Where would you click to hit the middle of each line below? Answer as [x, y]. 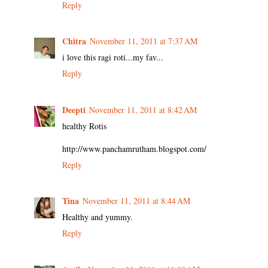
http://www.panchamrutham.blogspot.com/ [134, 148]
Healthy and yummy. [98, 217]
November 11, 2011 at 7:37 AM [144, 41]
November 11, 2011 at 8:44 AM [136, 201]
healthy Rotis [84, 126]
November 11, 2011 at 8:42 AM [143, 109]
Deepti [74, 109]
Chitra [74, 41]
